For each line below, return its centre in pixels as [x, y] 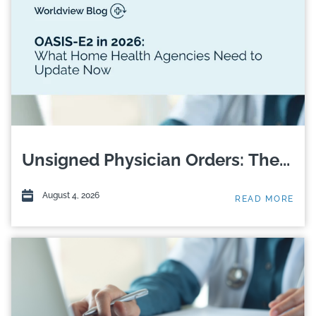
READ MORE [265, 199]
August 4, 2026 [69, 195]
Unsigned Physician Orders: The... [156, 159]
